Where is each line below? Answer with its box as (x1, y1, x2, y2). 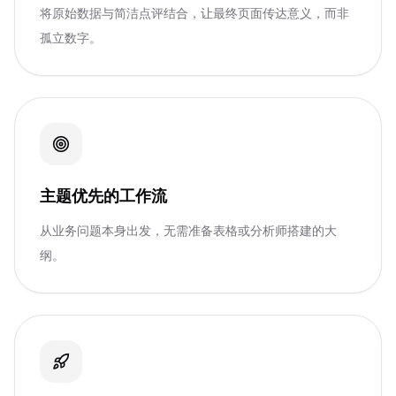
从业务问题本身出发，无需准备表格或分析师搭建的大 (40, 222, 337, 239)
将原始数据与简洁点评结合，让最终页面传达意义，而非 (40, 4, 349, 21)
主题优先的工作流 (40, 185, 167, 206)
